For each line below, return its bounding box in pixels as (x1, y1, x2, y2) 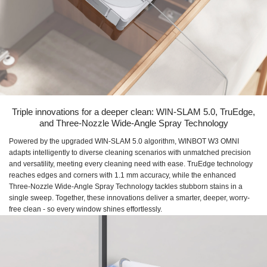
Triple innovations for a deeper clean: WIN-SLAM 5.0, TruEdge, (12, 107, 255, 117)
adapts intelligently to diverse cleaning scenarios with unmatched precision (9, 148, 251, 157)
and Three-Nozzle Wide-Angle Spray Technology (39, 118, 228, 129)
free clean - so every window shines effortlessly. (9, 205, 162, 214)
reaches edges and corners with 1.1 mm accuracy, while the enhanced (9, 171, 236, 180)
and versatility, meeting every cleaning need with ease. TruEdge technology (9, 160, 253, 169)
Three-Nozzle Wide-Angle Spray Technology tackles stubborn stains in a (9, 182, 243, 191)
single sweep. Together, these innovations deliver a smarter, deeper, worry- (9, 194, 250, 203)
